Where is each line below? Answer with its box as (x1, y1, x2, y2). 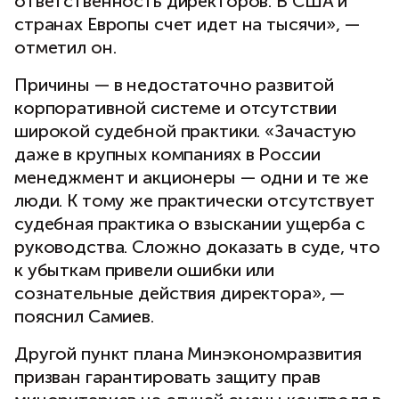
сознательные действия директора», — (14, 282, 346, 305)
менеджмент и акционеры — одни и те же (14, 167, 369, 189)
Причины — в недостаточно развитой (14, 74, 334, 96)
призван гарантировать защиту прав (14, 366, 321, 388)
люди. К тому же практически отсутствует (14, 190, 375, 212)
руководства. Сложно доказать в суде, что (14, 236, 380, 258)
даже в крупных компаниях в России (14, 143, 321, 166)
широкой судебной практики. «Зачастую (14, 120, 356, 142)
